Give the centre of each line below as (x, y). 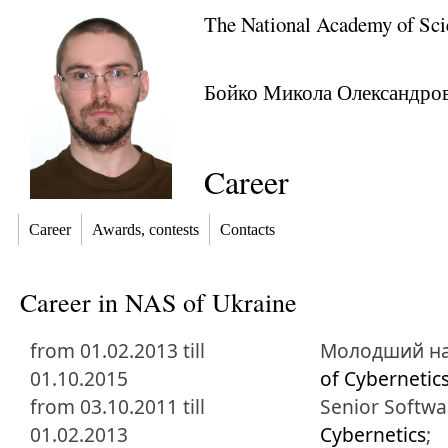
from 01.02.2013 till (117, 350)
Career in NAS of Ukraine (158, 302)
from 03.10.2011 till (117, 406)
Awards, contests (145, 230)
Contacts (247, 230)
